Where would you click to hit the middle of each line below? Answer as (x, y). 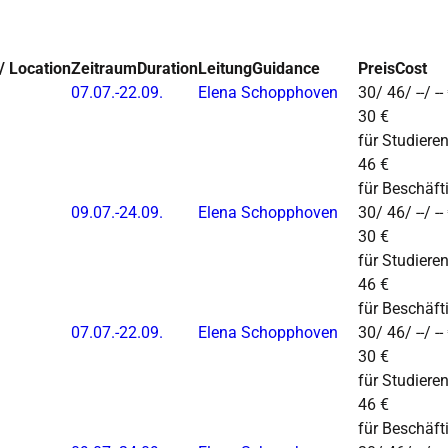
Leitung (225, 69)
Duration (167, 69)
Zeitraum (104, 69)
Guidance (286, 69)
